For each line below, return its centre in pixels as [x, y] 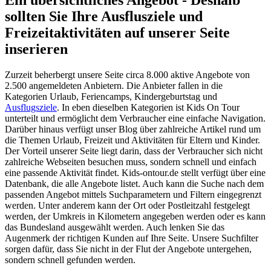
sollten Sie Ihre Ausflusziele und [104, 16]
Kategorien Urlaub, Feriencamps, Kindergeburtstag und [111, 96]
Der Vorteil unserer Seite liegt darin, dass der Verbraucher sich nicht [134, 151]
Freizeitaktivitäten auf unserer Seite [117, 32]
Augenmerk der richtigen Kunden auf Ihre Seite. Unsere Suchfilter [132, 238]
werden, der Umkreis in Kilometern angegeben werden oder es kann [135, 216]
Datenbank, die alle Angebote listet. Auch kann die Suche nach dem [134, 183]
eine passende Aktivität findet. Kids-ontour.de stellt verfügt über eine [135, 172]
